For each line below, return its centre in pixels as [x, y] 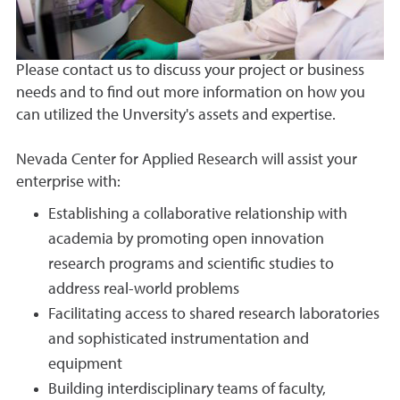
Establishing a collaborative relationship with [198, 215]
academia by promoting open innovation [186, 240]
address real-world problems [144, 290]
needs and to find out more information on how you [191, 93]
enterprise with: [68, 183]
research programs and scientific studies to [191, 265]
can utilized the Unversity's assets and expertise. [176, 116]
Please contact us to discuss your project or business [190, 71]
